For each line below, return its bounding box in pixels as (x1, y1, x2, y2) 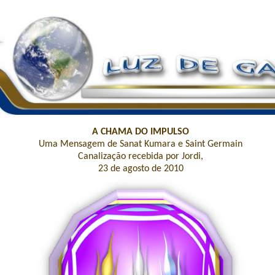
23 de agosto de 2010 (98, 164, 184, 174)
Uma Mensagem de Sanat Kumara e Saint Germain (39, 139, 242, 149)
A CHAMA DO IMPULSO (92, 127, 189, 137)
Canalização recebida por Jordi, (78, 152, 203, 161)
